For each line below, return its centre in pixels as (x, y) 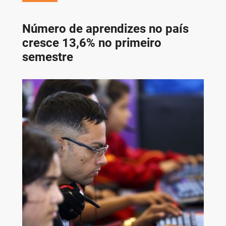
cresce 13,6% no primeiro (92, 43)
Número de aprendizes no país (105, 29)
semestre (47, 57)
